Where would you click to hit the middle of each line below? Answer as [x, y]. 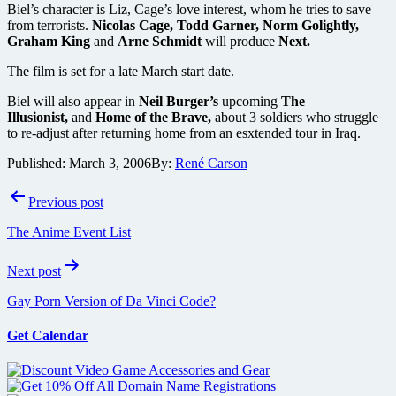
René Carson [211, 163]
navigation [54, 220]
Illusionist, [38, 117]
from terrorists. [49, 25]
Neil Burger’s [180, 101]
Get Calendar [48, 336]
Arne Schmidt [160, 41]
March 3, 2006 [110, 163]
